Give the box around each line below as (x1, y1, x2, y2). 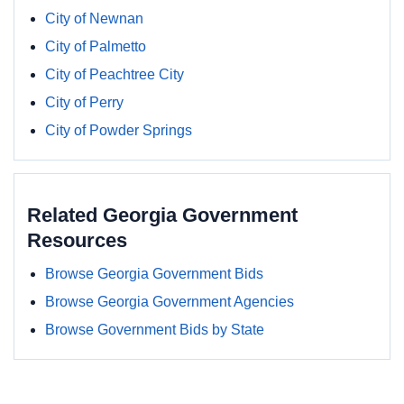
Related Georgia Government (27, 204, 298, 226)
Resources (27, 229, 127, 252)
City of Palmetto (45, 39, 146, 54)
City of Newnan (45, 11, 143, 26)
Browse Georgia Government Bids (45, 266, 263, 281)
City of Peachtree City (45, 67, 184, 82)
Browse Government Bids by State (45, 322, 264, 337)
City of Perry (45, 95, 124, 110)
